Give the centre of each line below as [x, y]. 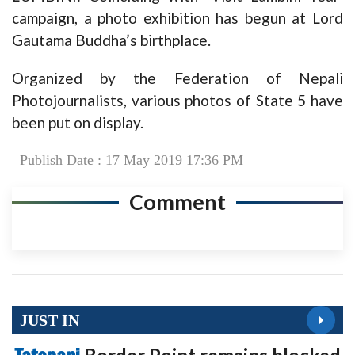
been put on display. [78, 123]
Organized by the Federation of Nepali [177, 78]
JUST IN [50, 320]
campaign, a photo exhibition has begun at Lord [177, 18]
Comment [177, 202]
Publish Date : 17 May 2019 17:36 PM [132, 160]
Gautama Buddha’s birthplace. [111, 40]
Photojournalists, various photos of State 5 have [177, 101]
